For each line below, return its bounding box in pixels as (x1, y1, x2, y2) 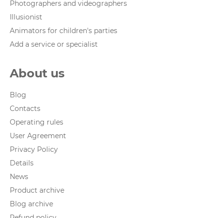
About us (10, 66, 65, 80)
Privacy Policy (10, 145, 58, 154)
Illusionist (10, 13, 42, 21)
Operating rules (10, 118, 63, 127)
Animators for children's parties (10, 26, 117, 35)
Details (10, 159, 34, 167)
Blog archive (10, 200, 53, 208)
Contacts (10, 104, 40, 113)
